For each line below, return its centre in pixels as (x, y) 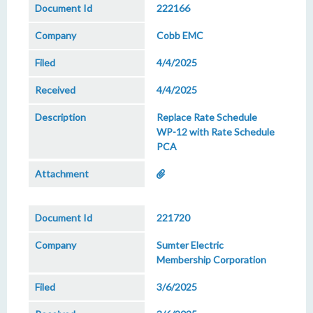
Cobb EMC (180, 35)
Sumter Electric (190, 245)
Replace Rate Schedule (207, 117)
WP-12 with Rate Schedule (216, 132)
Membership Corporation (211, 260)
